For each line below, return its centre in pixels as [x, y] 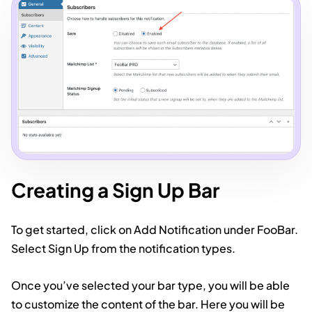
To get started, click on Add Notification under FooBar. [155, 230]
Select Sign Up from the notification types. [123, 249]
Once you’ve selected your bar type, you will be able [150, 286]
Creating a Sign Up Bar [115, 190]
